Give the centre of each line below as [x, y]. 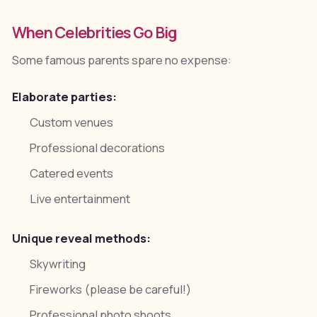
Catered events [72, 174]
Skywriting [58, 264]
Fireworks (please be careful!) [111, 290]
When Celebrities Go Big [94, 32]
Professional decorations [98, 148]
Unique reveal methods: [81, 238]
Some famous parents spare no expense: [121, 60]
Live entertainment [80, 199]
